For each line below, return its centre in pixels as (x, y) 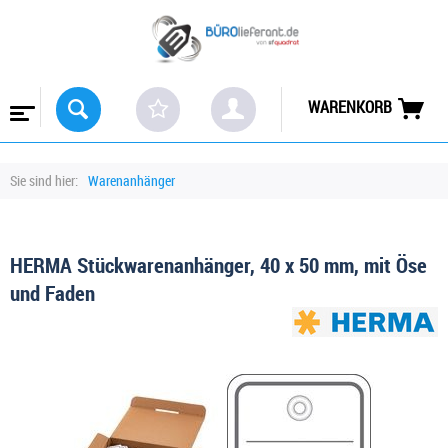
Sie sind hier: (44, 180)
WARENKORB (349, 107)
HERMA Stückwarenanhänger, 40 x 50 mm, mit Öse (218, 264)
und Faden (52, 292)
